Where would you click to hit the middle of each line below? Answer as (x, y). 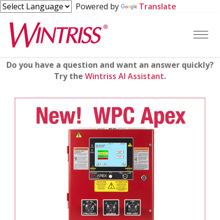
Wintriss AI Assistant (124, 76)
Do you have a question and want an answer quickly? (110, 65)
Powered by (96, 6)
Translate (158, 6)
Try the (69, 76)
